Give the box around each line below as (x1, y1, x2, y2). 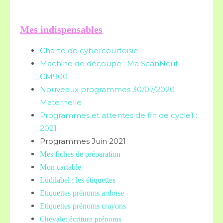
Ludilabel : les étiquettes (40, 176, 115, 184)
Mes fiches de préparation (40, 150, 120, 158)
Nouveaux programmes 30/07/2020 (40, 85, 175, 94)
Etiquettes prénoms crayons (40, 202, 126, 210)
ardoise (100, 189, 124, 197)
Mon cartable (40, 163, 81, 171)
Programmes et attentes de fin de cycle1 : (40, 111, 197, 120)
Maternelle (40, 98, 82, 107)
